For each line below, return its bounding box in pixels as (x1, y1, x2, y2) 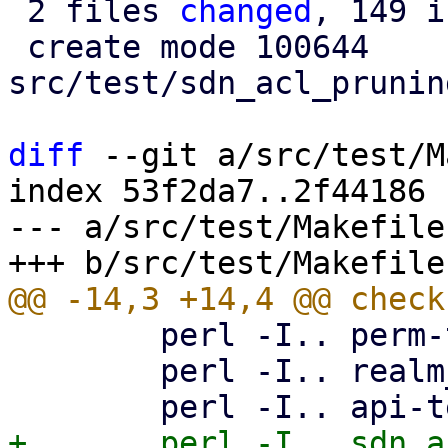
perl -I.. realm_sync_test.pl (8, 353, 27, 389)
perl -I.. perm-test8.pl (8, 317, 27, 353)
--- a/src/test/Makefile (8, 209, 445, 245)
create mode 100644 (8, 29, 27, 65)
